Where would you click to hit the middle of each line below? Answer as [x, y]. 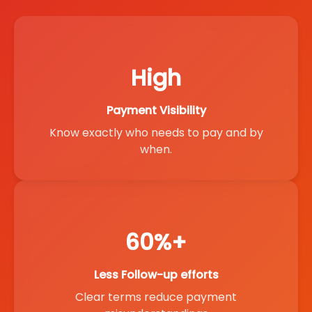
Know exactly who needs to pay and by [156, 132]
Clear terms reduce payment [156, 297]
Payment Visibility [156, 110]
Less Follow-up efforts [156, 275]
